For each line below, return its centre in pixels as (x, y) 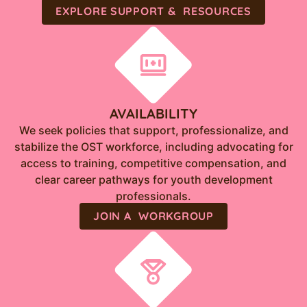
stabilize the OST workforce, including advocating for (153, 147)
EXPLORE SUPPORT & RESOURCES (153, 11)
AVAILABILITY (153, 114)
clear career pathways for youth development (153, 180)
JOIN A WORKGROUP (153, 216)
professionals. (153, 196)
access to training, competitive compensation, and (153, 163)
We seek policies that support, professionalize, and (153, 131)
